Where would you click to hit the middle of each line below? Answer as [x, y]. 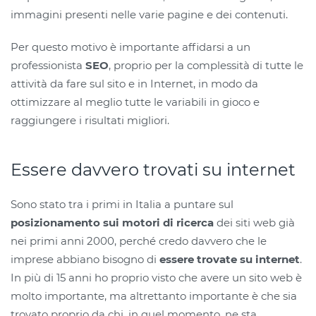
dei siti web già [254, 223]
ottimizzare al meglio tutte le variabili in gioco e [135, 102]
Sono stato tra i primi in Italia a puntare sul [122, 204]
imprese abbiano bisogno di [85, 259]
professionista [48, 65]
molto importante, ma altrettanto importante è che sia [154, 296]
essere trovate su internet [230, 259]
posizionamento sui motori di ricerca [112, 223]
